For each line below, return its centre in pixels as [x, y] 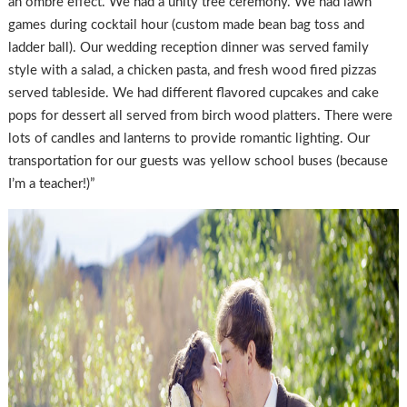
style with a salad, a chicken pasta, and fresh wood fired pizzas [192, 71]
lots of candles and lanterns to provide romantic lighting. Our [189, 139]
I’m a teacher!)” [51, 184]
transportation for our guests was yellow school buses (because [198, 162]
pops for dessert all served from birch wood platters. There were [200, 116]
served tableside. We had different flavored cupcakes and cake [193, 94]
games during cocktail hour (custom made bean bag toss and [186, 25]
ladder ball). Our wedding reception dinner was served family [188, 48]
